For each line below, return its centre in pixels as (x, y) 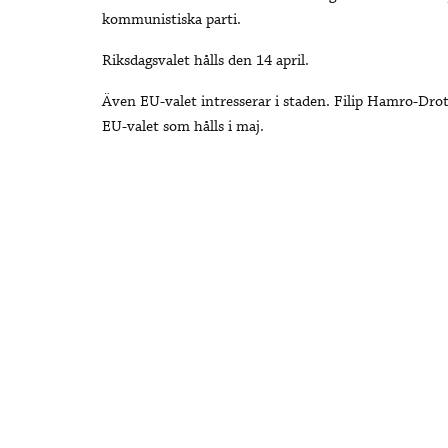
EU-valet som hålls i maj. (183, 127)
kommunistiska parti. (171, 20)
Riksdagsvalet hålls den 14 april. (205, 61)
